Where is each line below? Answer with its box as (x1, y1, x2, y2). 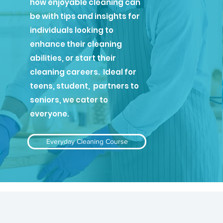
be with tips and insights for (30, 11, 140, 21)
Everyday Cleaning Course (46, 137, 128, 145)
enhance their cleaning (30, 39, 122, 49)
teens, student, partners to (30, 81, 139, 91)
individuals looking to (30, 25, 113, 35)
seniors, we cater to (30, 95, 108, 105)
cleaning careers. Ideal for (30, 67, 136, 77)
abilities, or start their (30, 53, 116, 63)
